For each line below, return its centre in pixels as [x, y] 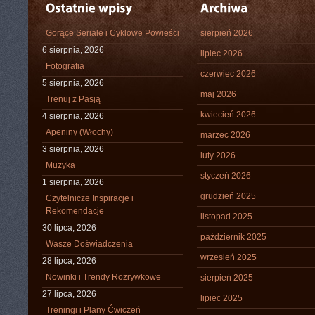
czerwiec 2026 [228, 74]
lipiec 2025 [221, 298]
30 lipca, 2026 [69, 228]
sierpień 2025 [227, 278]
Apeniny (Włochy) [79, 132]
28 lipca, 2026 [69, 261]
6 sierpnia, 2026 [73, 50]
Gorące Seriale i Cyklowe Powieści [112, 33]
